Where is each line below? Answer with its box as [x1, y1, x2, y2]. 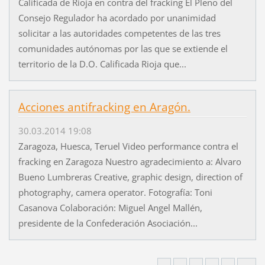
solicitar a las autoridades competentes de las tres [18, 27, 221, 40]
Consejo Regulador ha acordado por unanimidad [18, 12, 216, 24]
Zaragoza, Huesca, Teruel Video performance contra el [18, 140, 238, 153]
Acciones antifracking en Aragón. [18, 99, 190, 115]
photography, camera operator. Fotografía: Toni [18, 186, 212, 199]
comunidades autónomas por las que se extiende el [18, 43, 228, 55]
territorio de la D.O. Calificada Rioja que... [18, 58, 186, 70]
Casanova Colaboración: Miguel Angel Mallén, [18, 202, 202, 214]
